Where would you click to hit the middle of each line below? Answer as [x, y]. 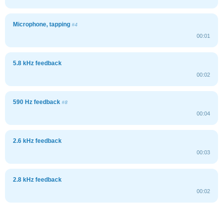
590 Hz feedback [37, 102]
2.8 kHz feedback [37, 179]
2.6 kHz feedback [37, 141]
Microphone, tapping [42, 24]
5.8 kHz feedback [37, 63]
